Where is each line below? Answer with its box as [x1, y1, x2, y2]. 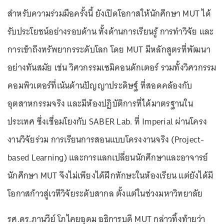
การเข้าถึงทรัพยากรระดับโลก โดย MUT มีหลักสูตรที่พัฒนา [7, 41, 210, 57]
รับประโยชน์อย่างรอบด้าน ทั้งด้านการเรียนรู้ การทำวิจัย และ [7, 23, 214, 39]
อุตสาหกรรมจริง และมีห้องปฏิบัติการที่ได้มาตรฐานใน [7, 95, 193, 111]
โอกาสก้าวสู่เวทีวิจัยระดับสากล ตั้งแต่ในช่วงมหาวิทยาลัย [7, 185, 203, 201]
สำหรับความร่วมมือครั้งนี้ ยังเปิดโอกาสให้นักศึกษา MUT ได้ [7, 5, 211, 21]
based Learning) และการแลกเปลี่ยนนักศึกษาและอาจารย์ [7, 149, 208, 165]
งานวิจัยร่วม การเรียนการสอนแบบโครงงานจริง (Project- [7, 131, 204, 147]
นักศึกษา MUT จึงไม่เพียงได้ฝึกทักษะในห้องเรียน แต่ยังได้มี [7, 167, 213, 183]
